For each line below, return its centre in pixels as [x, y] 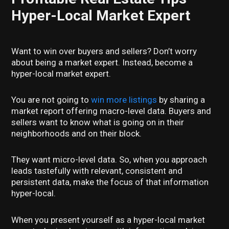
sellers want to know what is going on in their [98, 122]
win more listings [124, 100]
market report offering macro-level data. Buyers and [111, 111]
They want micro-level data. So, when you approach [109, 160]
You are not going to [51, 100]
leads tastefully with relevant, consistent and [97, 171]
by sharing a [181, 100]
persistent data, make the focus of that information [110, 182]
